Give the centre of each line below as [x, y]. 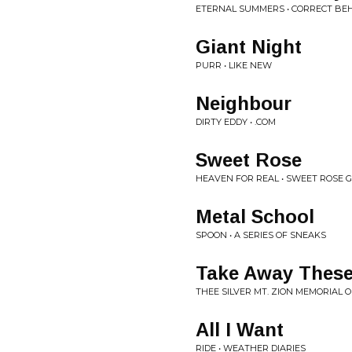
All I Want [240, 330]
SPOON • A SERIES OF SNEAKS [261, 235]
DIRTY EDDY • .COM [236, 122]
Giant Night [249, 47]
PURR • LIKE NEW [234, 65]
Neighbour [244, 103]
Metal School [255, 216]
